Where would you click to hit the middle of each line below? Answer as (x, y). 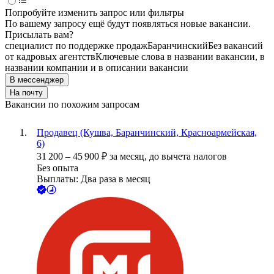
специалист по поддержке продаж (76, 46)
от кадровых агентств (50, 57)
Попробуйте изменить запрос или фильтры (94, 13)
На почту (26, 93)
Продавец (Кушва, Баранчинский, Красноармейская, (147, 133)
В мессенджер (37, 80)
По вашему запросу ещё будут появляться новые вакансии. (128, 24)
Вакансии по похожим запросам (72, 105)
